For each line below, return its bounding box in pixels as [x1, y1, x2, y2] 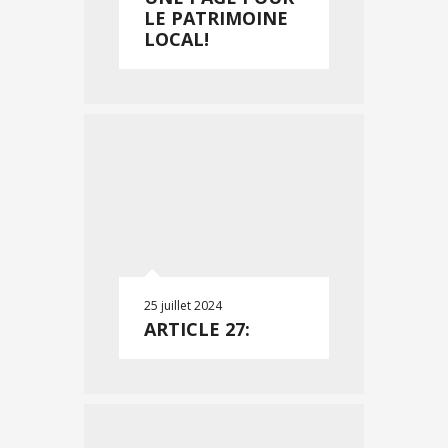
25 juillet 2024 [144, 297, 222, 314]
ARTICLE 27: [144, 317, 250, 341]
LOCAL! [144, 27, 209, 51]
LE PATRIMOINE [144, 6, 288, 30]
